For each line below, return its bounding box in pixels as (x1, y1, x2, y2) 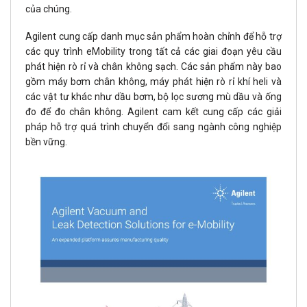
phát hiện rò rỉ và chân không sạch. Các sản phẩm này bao (25, 61, 282, 73)
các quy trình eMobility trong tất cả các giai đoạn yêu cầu (25, 46, 282, 58)
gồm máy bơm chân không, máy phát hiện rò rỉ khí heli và (25, 76, 282, 88)
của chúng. (25, 3, 72, 14)
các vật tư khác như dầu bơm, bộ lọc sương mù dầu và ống (25, 91, 282, 103)
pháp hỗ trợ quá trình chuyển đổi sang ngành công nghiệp (25, 121, 282, 133)
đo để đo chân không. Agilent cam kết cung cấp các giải (25, 106, 282, 118)
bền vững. (25, 136, 67, 148)
